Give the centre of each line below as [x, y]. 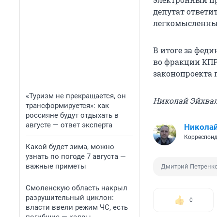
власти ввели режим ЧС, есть [77, 207]
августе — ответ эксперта [69, 125]
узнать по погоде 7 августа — [76, 156]
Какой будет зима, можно [70, 147]
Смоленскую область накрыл [77, 188]
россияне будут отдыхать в [72, 115]
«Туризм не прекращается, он [76, 96]
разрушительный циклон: [70, 198]
